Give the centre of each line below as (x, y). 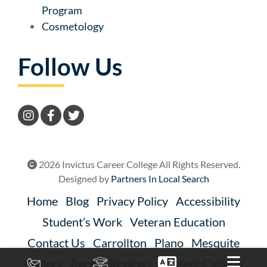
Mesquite (215, 242)
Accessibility (208, 201)
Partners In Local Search (160, 178)
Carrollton (120, 242)
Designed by (84, 178)
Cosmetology (73, 26)
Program (62, 10)
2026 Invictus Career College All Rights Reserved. (138, 164)
